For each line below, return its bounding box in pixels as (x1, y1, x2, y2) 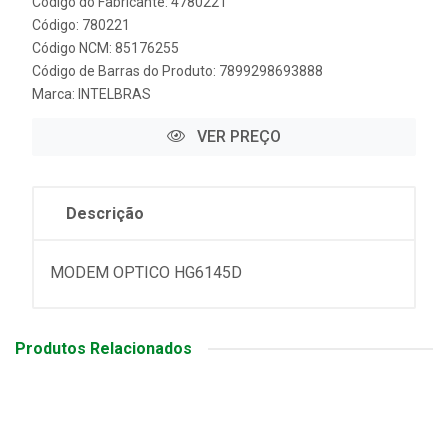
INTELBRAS (78, 86, 151, 102)
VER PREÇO (193, 127, 281, 146)
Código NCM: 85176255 (32, 40, 179, 56)
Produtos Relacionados (15, 339, 192, 358)
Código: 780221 (32, 17, 130, 33)
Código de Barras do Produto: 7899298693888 (32, 63, 323, 79)
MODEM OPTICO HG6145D (50, 263, 242, 282)
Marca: (32, 86, 78, 102)
